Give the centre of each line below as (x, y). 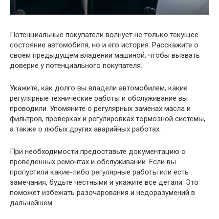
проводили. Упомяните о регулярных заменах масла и (100, 109)
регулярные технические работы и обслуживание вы (99, 99)
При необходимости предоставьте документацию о (98, 152)
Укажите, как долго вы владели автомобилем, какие (99, 88)
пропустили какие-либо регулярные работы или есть (99, 172)
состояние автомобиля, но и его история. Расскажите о (104, 45)
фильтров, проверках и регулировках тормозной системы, (108, 119)
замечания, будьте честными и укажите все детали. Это (104, 183)
